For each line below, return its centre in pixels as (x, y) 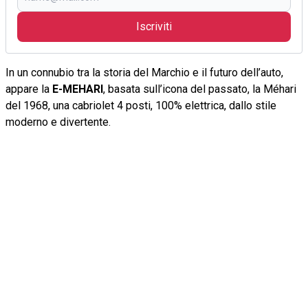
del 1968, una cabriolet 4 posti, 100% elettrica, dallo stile (141, 105)
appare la (29, 89)
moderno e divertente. (58, 122)
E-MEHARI (78, 89)
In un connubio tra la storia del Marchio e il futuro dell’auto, (144, 72)
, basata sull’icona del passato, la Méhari (200, 89)
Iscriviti (154, 26)
